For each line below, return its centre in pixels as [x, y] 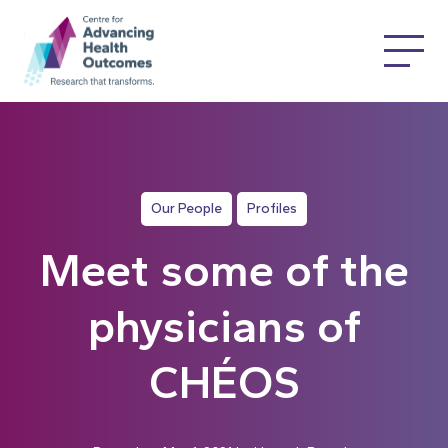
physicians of [224, 326]
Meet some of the [224, 270]
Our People [186, 208]
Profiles [272, 208]
